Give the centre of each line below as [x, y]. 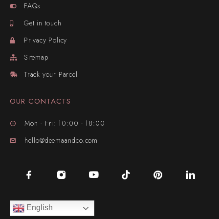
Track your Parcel [51, 74]
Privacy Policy [46, 40]
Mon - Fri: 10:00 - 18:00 [65, 123]
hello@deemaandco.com [61, 140]
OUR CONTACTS [41, 101]
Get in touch [43, 23]
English [39, 208]
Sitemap [36, 57]
